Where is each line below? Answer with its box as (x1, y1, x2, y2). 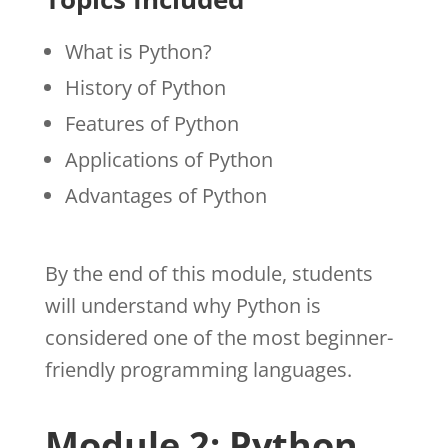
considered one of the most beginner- (44, 323, 393, 351)
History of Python (64, 73, 226, 101)
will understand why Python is (44, 291, 321, 319)
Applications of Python (64, 145, 273, 173)
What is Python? (64, 37, 212, 65)
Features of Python (64, 109, 239, 137)
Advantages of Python (64, 181, 267, 209)
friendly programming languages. (44, 355, 352, 383)
